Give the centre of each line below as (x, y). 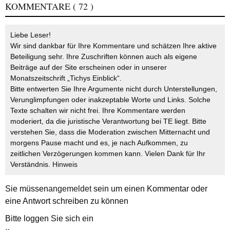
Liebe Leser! (31, 35)
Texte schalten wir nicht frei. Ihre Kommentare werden (98, 110)
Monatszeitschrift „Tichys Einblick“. (66, 78)
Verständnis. (31, 164)
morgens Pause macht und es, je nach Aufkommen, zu (99, 142)
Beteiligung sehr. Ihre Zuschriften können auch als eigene (104, 56)
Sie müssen (27, 188)
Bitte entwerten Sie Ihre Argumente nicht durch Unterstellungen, (114, 89)
